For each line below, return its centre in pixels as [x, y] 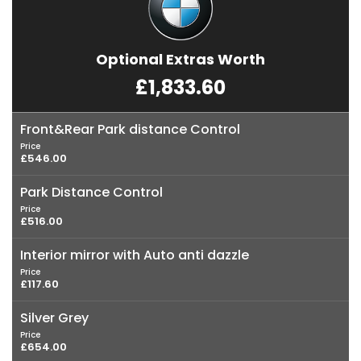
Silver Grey [54, 318]
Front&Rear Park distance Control [130, 130]
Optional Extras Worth [180, 60]
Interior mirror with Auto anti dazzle [135, 255]
